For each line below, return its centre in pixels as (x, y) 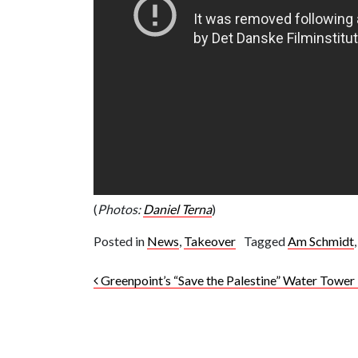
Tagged (266, 241)
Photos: (120, 209)
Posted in (120, 241)
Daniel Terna (177, 209)
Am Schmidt (321, 241)
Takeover (210, 241)
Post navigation (171, 285)
